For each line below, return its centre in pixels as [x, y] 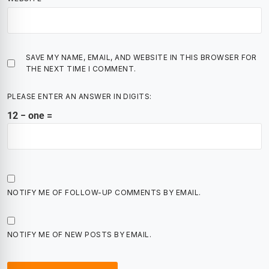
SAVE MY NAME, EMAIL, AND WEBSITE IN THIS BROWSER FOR [141, 58]
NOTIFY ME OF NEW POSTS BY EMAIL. [80, 235]
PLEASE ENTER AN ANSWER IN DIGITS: [80, 97]
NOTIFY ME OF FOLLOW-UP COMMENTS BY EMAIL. [104, 193]
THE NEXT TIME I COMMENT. [81, 69]
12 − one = [30, 116]
